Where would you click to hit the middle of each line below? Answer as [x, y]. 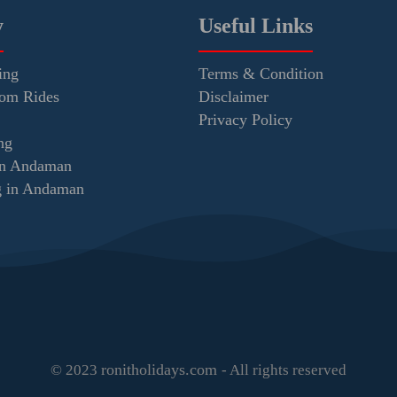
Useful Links [256, 25]
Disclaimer [234, 96]
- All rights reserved [284, 370]
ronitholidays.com [161, 369]
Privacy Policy [245, 119]
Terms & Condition [261, 73]
